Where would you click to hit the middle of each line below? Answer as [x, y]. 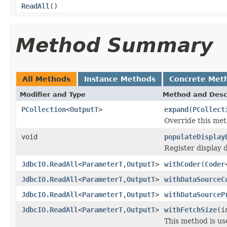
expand [176, 109]
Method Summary [114, 45]
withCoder [182, 164]
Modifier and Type [53, 94]
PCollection [44, 109]
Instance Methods [120, 79]
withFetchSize [191, 210]
